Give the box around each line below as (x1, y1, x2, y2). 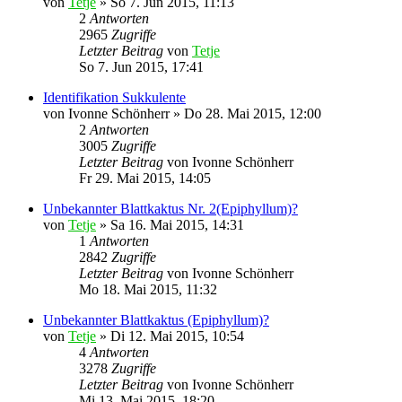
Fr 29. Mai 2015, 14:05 (79, 170, 211, 186)
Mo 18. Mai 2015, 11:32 (79, 282, 217, 297)
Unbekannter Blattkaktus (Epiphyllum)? (43, 312, 269, 328)
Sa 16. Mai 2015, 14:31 (110, 217, 244, 232)
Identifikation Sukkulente (43, 90, 186, 105)
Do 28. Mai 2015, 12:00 (184, 106, 321, 121)
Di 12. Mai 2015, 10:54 (110, 328, 244, 344)
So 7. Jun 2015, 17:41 (79, 59, 204, 74)
